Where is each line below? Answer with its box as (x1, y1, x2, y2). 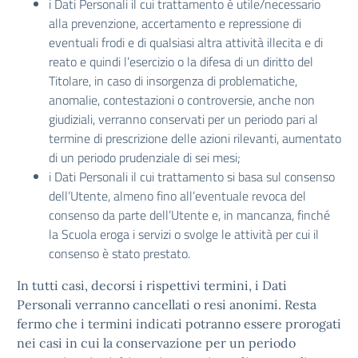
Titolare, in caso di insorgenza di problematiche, (49, 71, 297, 90)
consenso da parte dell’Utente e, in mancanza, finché (49, 205, 330, 225)
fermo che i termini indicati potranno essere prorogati (17, 316, 341, 332)
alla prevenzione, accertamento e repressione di (49, 14, 301, 33)
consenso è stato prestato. (49, 244, 190, 263)
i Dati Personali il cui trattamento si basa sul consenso (49, 167, 335, 186)
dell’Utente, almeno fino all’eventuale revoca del (49, 186, 306, 205)
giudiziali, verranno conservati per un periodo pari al (49, 109, 318, 129)
